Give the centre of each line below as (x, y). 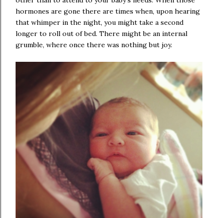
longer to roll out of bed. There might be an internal (101, 34)
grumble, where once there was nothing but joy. (94, 45)
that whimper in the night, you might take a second (100, 22)
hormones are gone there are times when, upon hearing (108, 11)
